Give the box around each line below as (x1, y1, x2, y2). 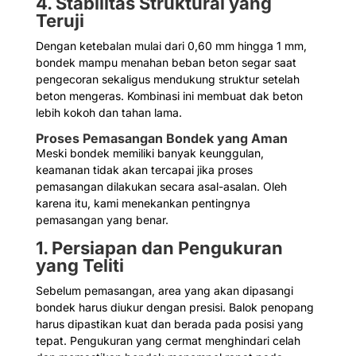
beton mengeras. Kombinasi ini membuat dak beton (35, 89, 303, 103)
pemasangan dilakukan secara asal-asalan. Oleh (35, 180, 287, 194)
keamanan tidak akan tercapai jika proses (35, 163, 253, 177)
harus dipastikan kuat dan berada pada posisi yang (35, 317, 304, 331)
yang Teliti (35, 255, 124, 277)
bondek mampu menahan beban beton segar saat (35, 56, 296, 70)
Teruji (35, 10, 84, 32)
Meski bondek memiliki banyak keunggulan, (35, 146, 264, 161)
